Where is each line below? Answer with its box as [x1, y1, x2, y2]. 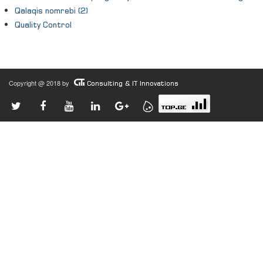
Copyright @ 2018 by [9, 77, 71, 87]
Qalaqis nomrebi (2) [15, 5, 88, 16]
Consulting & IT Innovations [87, 79, 179, 87]
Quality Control [15, 19, 72, 30]
